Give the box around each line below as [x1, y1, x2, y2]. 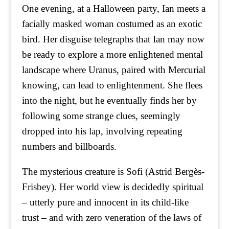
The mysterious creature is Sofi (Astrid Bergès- [21, 166, 204, 177]
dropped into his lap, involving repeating [21, 126, 182, 136]
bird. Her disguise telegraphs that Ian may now [21, 34, 204, 44]
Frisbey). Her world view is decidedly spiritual [21, 181, 203, 192]
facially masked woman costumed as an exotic [21, 18, 202, 29]
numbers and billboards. [21, 141, 117, 152]
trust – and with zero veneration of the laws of [21, 212, 201, 223]
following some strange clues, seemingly [21, 110, 180, 121]
